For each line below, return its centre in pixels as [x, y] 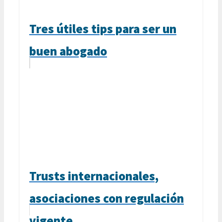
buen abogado [68, 51]
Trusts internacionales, [94, 176]
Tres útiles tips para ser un [103, 28]
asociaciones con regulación [107, 198]
